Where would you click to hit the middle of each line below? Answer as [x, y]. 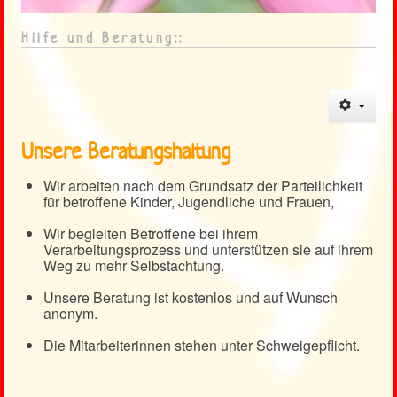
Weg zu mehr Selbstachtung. [134, 266]
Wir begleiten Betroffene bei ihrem [151, 234]
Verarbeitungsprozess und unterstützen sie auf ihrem [208, 250]
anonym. [70, 314]
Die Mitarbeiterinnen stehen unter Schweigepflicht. [202, 346]
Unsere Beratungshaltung [126, 152]
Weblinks [71, 78]
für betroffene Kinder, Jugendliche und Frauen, [189, 202]
